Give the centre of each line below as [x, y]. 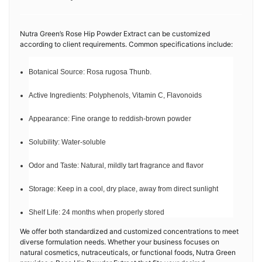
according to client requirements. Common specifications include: [126, 44]
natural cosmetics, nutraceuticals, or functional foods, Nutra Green [128, 252]
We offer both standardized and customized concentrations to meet [129, 231]
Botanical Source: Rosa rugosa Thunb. [90, 72]
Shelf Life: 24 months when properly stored [96, 212]
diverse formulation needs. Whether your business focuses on [120, 242]
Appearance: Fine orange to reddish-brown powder [110, 119]
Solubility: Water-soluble [67, 142]
